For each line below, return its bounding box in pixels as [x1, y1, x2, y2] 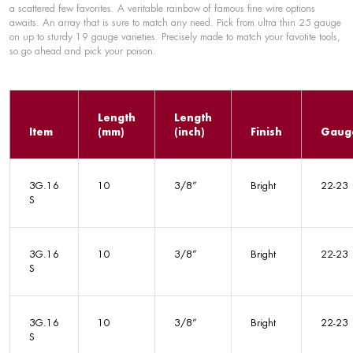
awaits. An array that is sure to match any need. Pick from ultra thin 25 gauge [9, 16, 341, 29]
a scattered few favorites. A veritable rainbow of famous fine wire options [9, 2, 315, 15]
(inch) [174, 125, 204, 138]
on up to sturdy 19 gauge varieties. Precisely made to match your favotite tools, [9, 30, 340, 43]
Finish [251, 125, 282, 138]
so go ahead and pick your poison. [9, 44, 156, 58]
